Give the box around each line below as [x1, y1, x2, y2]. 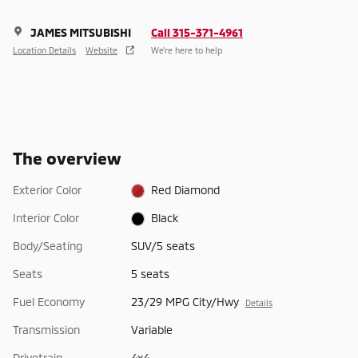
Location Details [13, 45, 76, 56]
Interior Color [13, 210, 79, 225]
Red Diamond [151, 182, 221, 197]
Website [86, 45, 117, 56]
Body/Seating [13, 238, 82, 253]
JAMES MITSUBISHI [30, 25, 131, 39]
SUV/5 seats [130, 238, 195, 253]
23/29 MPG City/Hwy [130, 294, 239, 308]
